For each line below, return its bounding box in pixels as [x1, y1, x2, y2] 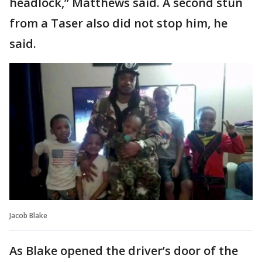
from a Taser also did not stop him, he [9, 15, 227, 31]
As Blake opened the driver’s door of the [9, 242, 238, 258]
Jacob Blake [9, 210, 47, 220]
